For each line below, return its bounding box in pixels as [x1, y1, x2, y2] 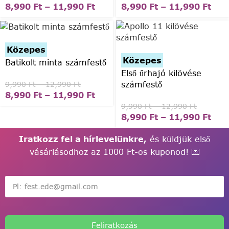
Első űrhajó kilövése [121, 67, 201, 79]
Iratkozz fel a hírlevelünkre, [19, 133, 147, 145]
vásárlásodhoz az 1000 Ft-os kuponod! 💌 [29, 146, 200, 157]
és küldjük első [147, 133, 210, 145]
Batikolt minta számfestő [5, 57, 106, 68]
